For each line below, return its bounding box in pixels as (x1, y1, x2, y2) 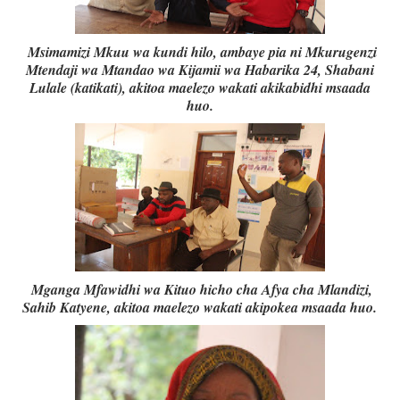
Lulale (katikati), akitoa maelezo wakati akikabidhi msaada (29, 78, 371, 98)
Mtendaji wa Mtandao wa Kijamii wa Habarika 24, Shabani (25, 60, 374, 80)
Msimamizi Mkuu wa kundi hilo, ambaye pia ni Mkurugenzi (27, 42, 377, 62)
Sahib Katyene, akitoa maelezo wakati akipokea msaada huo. (22, 297, 378, 318)
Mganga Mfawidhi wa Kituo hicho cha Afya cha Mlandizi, (31, 279, 373, 300)
